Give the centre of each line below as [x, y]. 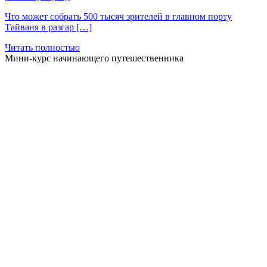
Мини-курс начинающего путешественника [94, 58]
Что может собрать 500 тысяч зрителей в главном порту [118, 16]
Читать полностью [42, 47]
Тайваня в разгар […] [48, 27]
